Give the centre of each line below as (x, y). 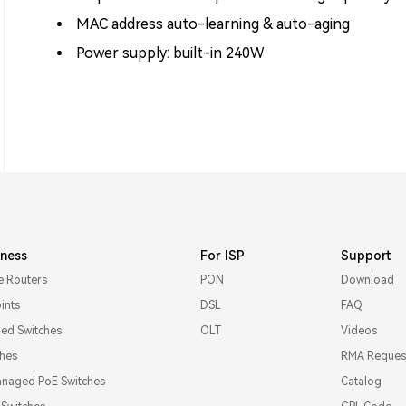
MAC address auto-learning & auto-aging (212, 24)
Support (367, 255)
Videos (359, 330)
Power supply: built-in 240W (169, 53)
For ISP (223, 255)
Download (368, 280)
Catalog (362, 381)
